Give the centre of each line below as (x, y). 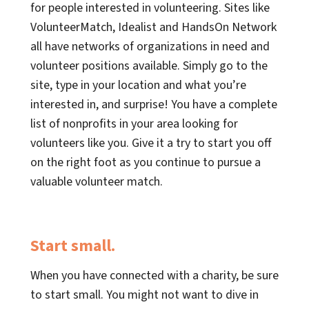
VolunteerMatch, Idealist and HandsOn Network (153, 27)
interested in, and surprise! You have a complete (154, 104)
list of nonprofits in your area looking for (134, 123)
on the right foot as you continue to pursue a (146, 162)
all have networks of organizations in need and (150, 46)
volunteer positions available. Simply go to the (149, 66)
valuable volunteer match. (97, 181)
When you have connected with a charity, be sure (154, 276)
